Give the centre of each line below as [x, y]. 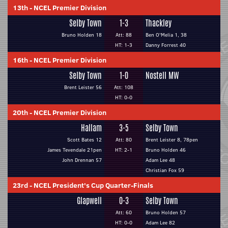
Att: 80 [124, 140]
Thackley [159, 23]
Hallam [91, 128]
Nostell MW [162, 76]
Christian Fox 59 [165, 170]
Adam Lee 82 [160, 223]
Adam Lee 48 [160, 160]
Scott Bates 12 [84, 140]
